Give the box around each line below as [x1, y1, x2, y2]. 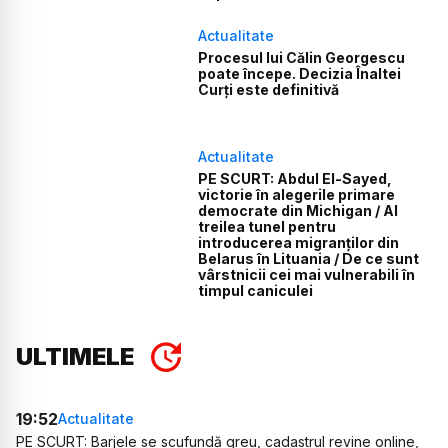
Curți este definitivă [198, 81, 340, 99]
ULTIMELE [16, 341, 134, 371]
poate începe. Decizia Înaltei [198, 65, 402, 83]
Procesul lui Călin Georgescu [198, 49, 406, 67]
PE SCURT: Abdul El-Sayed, [198, 169, 393, 187]
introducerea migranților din [198, 233, 400, 251]
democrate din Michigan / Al [198, 201, 399, 219]
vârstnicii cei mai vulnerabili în [198, 265, 416, 283]
